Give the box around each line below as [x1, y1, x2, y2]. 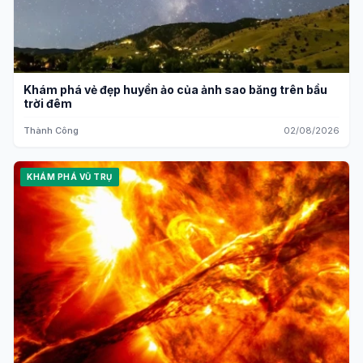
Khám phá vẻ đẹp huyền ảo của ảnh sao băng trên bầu [23, 82, 327, 96]
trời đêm [23, 96, 72, 110]
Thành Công [23, 124, 79, 136]
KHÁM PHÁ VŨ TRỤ [27, 171, 113, 181]
